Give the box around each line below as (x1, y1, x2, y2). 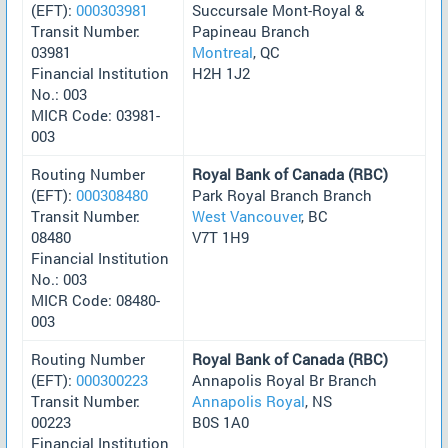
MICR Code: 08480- (31, 289, 160, 310)
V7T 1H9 (192, 226, 249, 247)
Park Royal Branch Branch (192, 184, 372, 205)
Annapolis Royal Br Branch (192, 369, 377, 390)
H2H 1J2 (192, 62, 250, 83)
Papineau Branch (192, 20, 310, 41)
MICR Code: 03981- (31, 104, 160, 125)
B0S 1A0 (192, 411, 249, 432)
